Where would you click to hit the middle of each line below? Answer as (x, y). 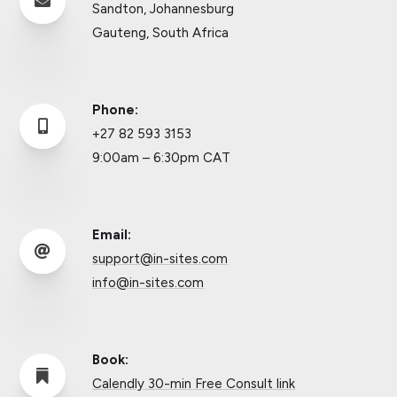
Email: (112, 235)
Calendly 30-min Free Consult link (194, 384)
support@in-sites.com (160, 259)
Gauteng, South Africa (160, 33)
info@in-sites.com (148, 283)
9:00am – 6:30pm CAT (161, 158)
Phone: (115, 110)
